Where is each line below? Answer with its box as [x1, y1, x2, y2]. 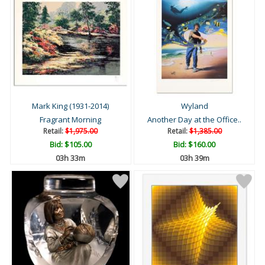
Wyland [180, 101, 208, 112]
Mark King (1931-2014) [32, 101, 109, 112]
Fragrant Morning [40, 114, 102, 125]
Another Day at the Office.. [147, 114, 241, 125]
